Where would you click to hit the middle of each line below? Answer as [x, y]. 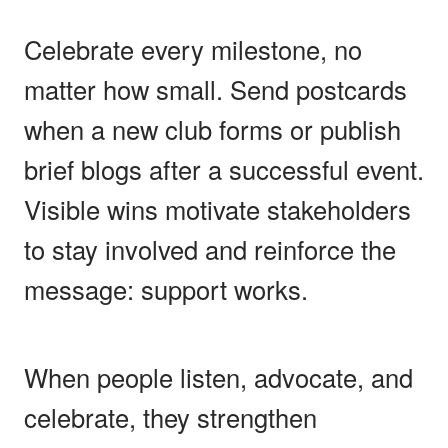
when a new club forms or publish [212, 128]
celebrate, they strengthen [170, 416]
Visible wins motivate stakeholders [217, 208]
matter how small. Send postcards [215, 88]
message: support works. [166, 288]
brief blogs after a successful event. [224, 168]
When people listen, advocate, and [218, 376]
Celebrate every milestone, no [193, 48]
